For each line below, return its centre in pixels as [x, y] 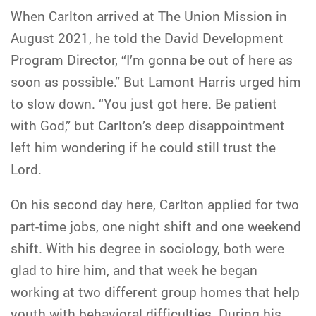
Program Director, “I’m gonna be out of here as [152, 60]
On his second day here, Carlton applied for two [155, 204]
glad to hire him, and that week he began [134, 270]
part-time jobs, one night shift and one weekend [156, 226]
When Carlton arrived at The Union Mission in [149, 16]
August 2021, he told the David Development [147, 38]
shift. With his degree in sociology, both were [147, 248]
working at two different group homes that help [155, 292]
